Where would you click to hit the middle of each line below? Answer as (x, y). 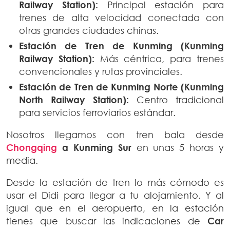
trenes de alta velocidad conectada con (121, 18)
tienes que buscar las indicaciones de (107, 221)
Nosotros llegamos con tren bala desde (115, 135)
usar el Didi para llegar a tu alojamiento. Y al (115, 195)
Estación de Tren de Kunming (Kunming (121, 46)
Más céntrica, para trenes (159, 59)
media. (22, 160)
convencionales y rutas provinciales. (101, 72)
